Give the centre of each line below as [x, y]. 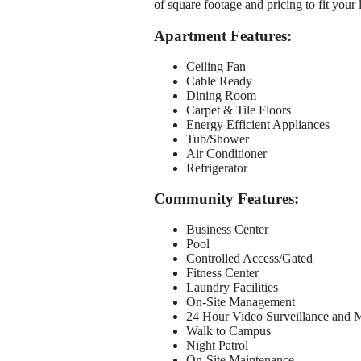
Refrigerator [217, 168]
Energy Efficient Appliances [258, 124]
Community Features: [226, 199]
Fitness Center [222, 273]
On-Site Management [241, 302]
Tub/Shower [218, 139]
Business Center [227, 230]
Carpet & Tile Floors [239, 110]
